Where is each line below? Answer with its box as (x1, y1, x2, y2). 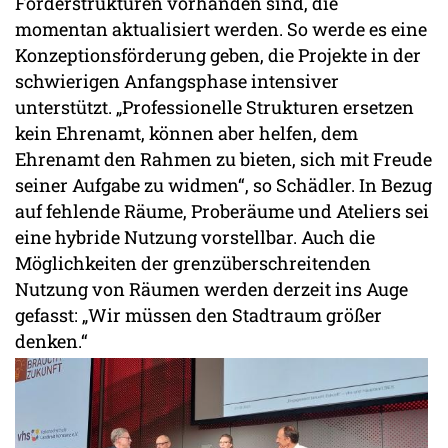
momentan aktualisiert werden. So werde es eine (15, 17, 427, 42)
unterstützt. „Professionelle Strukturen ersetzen (15, 95, 414, 120)
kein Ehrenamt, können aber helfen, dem (15, 121, 358, 146)
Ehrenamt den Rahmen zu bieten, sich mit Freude (15, 147, 432, 172)
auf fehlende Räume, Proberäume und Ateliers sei (15, 199, 429, 224)
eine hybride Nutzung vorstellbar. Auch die (15, 225, 375, 250)
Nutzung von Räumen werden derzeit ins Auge (15, 277, 408, 302)
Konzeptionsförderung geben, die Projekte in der (15, 43, 421, 68)
